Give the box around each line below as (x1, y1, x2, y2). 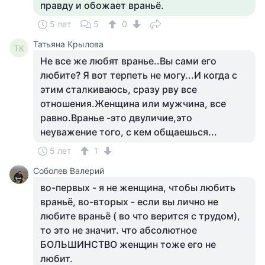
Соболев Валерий (33, 166, 104, 176)
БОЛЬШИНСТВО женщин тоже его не (40, 238, 216, 250)
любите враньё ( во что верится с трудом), (40, 210, 240, 222)
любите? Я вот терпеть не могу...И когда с (40, 69, 237, 81)
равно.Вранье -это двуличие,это (40, 112, 192, 124)
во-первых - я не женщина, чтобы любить (40, 182, 235, 193)
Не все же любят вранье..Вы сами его (40, 55, 216, 67)
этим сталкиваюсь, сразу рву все (40, 83, 197, 95)
